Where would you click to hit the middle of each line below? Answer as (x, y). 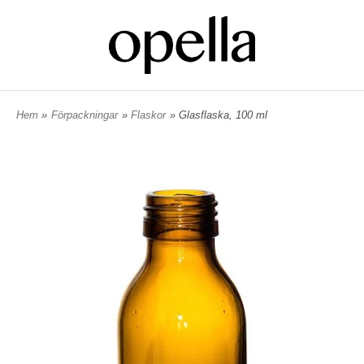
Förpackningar (84, 115)
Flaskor (148, 115)
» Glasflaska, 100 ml (219, 115)
